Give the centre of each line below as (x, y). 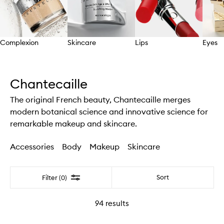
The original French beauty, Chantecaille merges (100, 99)
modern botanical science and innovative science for (109, 111)
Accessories (32, 146)
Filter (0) (54, 177)
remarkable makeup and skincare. (73, 123)
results (116, 203)
